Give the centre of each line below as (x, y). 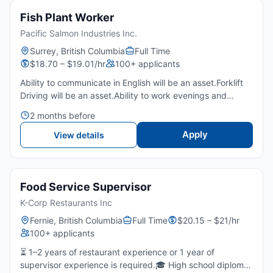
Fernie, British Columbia (76, 220)
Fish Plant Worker (67, 17)
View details (79, 135)
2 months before (62, 115)
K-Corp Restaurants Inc (66, 202)
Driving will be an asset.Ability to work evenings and (123, 95)
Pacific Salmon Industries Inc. (79, 33)
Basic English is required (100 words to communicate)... (130, 121)
